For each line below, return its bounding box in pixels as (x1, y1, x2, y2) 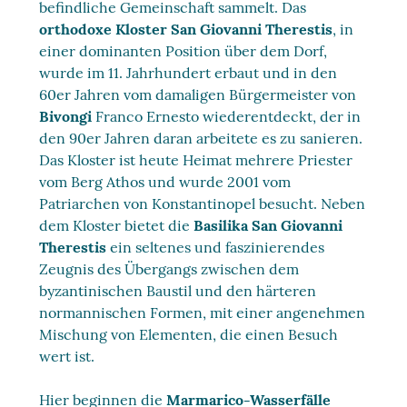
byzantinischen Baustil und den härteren (39, 281, 317, 300)
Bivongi (39, 106, 96, 125)
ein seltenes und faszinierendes (106, 237, 325, 256)
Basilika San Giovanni (194, 215, 343, 234)
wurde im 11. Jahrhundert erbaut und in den (39, 63, 338, 82)
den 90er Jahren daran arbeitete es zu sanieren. (39, 128, 363, 147)
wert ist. (39, 346, 95, 365)
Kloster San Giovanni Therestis (115, 19, 333, 38)
